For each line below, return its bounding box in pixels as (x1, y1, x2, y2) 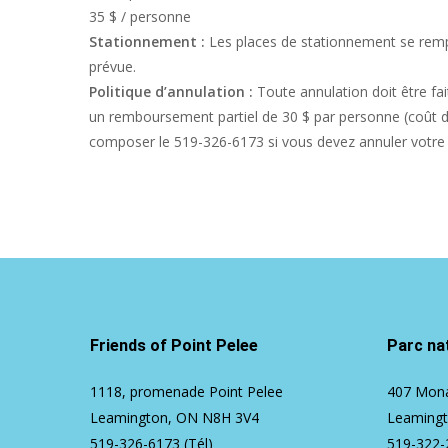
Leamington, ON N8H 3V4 (90, 408, 259, 427)
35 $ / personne (89, 7, 191, 26)
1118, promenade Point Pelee (90, 382, 283, 401)
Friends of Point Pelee (90, 336, 258, 355)
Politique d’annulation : (89, 82, 257, 101)
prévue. (89, 57, 136, 76)
